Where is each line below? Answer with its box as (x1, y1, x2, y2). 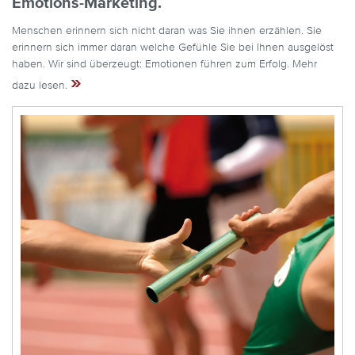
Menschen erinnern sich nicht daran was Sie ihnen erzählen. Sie (12, 25, 322, 36)
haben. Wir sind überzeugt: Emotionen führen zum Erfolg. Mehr (12, 58, 317, 70)
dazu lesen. (12, 79, 71, 91)
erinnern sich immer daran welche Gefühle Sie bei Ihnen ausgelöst (12, 41, 334, 53)
